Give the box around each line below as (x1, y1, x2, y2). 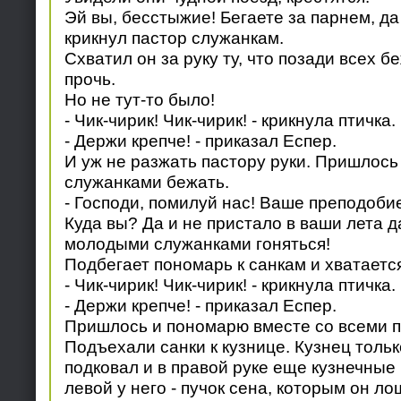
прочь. (64, 69, 115, 90)
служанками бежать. (64, 172, 229, 192)
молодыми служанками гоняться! (64, 234, 330, 254)
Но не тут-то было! (64, 90, 215, 110)
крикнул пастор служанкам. (64, 28, 284, 48)
